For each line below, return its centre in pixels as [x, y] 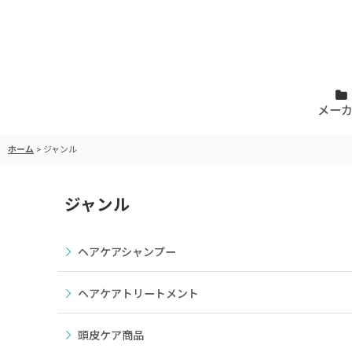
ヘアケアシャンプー [127, 252]
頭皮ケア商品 [111, 335]
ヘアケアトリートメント [138, 294]
